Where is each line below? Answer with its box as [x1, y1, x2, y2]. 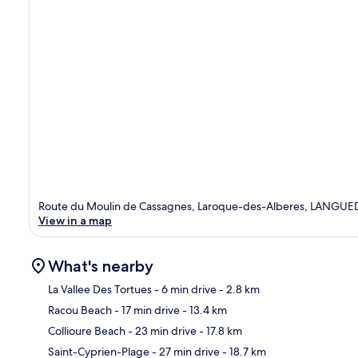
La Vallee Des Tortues [48, 281, 152, 296]
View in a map [38, 213, 112, 228]
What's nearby [48, 256, 153, 276]
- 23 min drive [125, 323, 197, 338]
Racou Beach [48, 302, 112, 317]
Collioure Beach [48, 323, 125, 338]
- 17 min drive [112, 302, 180, 317]
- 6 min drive [152, 281, 217, 296]
